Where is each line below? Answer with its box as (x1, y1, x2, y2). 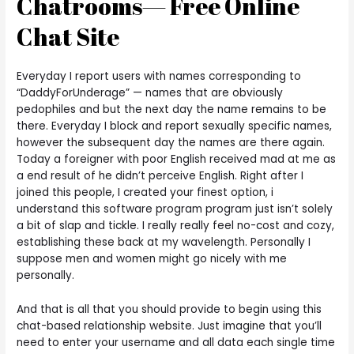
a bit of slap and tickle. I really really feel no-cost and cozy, (17, 218, 335, 234)
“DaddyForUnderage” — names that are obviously (17, 85, 284, 101)
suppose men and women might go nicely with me (17, 251, 288, 267)
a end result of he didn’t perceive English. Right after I (17, 168, 304, 184)
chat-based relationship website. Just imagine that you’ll (17, 318, 322, 334)
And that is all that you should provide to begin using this (17, 302, 322, 318)
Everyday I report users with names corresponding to (17, 69, 302, 85)
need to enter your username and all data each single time (17, 335, 336, 351)
